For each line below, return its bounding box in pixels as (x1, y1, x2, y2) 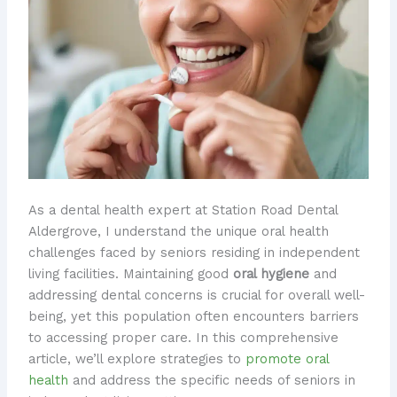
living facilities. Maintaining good (27, 266, 233, 283)
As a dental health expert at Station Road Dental (27, 202, 338, 219)
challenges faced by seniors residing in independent (27, 245, 360, 261)
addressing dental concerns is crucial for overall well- (27, 287, 365, 304)
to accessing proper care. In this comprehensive (27, 330, 339, 346)
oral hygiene (232, 266, 309, 283)
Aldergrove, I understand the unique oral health (27, 223, 329, 240)
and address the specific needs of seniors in (67, 372, 355, 389)
